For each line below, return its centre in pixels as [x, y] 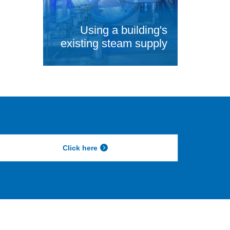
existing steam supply [114, 44]
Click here [80, 148]
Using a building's [124, 30]
